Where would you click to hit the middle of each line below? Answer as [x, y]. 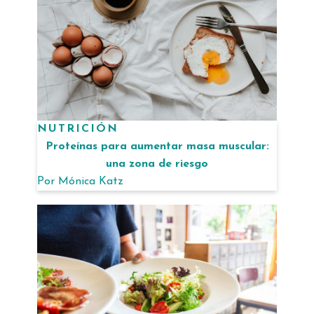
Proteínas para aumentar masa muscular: [157, 146]
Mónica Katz [91, 181]
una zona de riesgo [157, 164]
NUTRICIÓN [78, 129]
